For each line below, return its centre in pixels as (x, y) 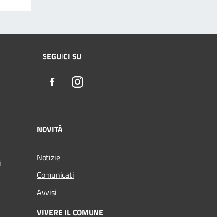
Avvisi (47, 192)
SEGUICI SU (62, 56)
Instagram (101, 82)
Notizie (48, 157)
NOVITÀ (50, 129)
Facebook (75, 82)
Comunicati (55, 175)
